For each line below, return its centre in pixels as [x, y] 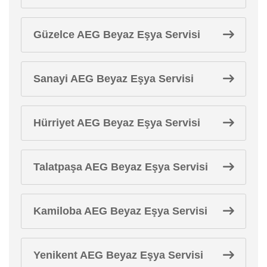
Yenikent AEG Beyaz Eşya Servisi [118, 255]
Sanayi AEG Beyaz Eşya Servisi [114, 78]
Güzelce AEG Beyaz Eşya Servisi [117, 34]
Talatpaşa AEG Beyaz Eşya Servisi [121, 167]
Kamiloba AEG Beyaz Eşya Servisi [120, 211]
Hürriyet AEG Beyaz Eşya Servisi [117, 122]
